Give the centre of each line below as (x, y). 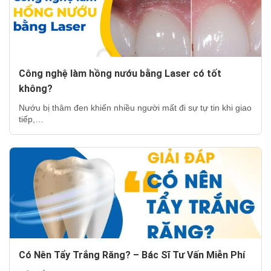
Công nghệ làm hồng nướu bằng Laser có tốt (120, 73)
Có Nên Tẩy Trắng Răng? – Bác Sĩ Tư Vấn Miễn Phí (132, 255)
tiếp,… (31, 119)
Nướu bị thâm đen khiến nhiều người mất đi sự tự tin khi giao (135, 107)
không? (36, 88)
